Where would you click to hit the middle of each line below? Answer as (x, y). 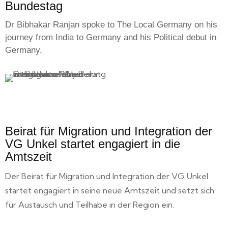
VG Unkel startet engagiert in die (93, 144)
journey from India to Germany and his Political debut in (111, 38)
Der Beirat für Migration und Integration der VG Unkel (107, 176)
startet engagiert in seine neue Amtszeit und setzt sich (110, 191)
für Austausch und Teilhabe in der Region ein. (90, 205)
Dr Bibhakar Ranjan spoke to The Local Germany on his (111, 25)
